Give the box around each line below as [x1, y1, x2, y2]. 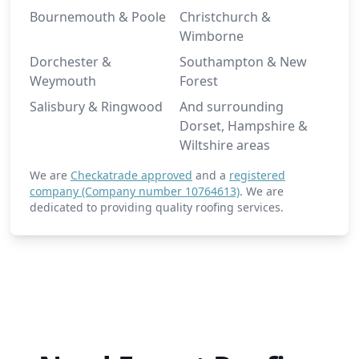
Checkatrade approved [71, 167, 192, 183]
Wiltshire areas [179, 136, 270, 154]
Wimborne [179, 27, 244, 45]
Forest [179, 72, 218, 90]
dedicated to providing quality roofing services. [30, 200, 284, 215]
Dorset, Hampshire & [179, 117, 308, 135]
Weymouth [30, 72, 96, 90]
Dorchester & [30, 53, 111, 71]
